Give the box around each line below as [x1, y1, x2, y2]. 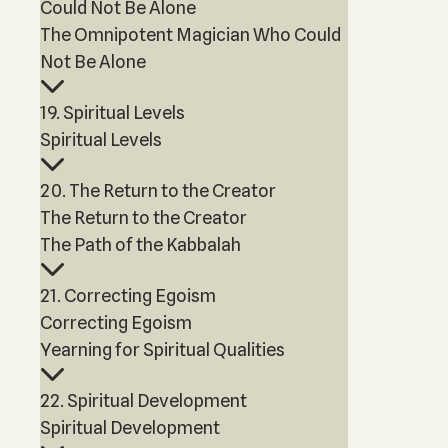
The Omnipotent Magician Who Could [40, 24, 341, 45]
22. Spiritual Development [40, 390, 247, 411]
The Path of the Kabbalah [40, 234, 241, 255]
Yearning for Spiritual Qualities [40, 339, 285, 360]
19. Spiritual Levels [40, 102, 185, 123]
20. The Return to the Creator [40, 180, 276, 201]
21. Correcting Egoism [40, 285, 216, 306]
